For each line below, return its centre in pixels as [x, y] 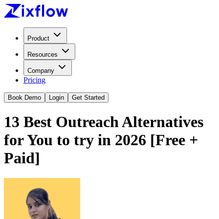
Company [41, 71]
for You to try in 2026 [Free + [101, 140]
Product [38, 38]
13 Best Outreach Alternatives [104, 122]
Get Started [88, 98]
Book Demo [24, 98]
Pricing [34, 80]
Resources [43, 55]
